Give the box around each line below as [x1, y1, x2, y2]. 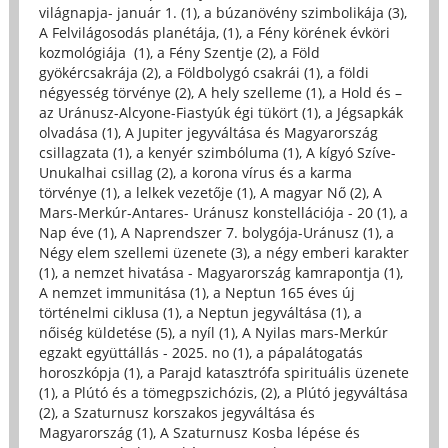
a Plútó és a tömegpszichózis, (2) [61, 382, 277, 402]
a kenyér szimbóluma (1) [135, 142, 299, 162]
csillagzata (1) [38, 142, 129, 162]
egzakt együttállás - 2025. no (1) [38, 342, 249, 362]
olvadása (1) [38, 122, 118, 142]
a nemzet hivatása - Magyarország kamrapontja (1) [61, 262, 400, 282]
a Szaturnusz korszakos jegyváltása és [61, 402, 315, 422]
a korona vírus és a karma [179, 162, 352, 182]
